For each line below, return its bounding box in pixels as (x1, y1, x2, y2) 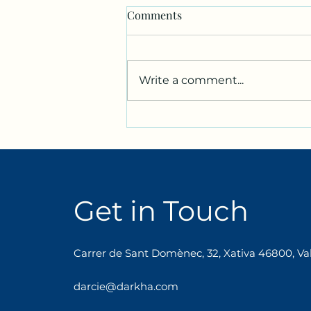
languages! (144, 131, 203, 148)
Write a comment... (139, 74, 244, 87)
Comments (127, 8, 182, 23)
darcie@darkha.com (74, 280, 178, 294)
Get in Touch (74, 194, 249, 228)
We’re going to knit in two (144, 114, 286, 131)
